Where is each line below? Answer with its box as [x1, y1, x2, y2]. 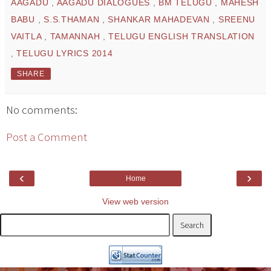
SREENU [218, 15, 256, 25]
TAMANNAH [50, 31, 103, 42]
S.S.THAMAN [44, 15, 102, 25]
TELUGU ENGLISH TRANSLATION [108, 31, 255, 42]
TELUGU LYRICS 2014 [16, 48, 113, 59]
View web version [102, 197, 169, 207]
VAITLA [11, 31, 45, 42]
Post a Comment [6, 129, 87, 144]
